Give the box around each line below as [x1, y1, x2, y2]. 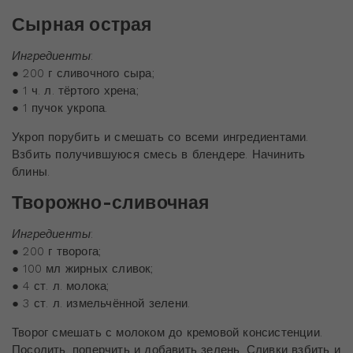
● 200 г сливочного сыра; [12, 65, 154, 80]
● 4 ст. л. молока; [12, 278, 110, 293]
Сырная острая [12, 13, 152, 35]
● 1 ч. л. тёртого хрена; [12, 83, 139, 98]
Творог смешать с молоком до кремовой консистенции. [12, 325, 322, 340]
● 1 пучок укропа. [12, 100, 108, 115]
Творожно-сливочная [12, 191, 210, 213]
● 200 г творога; [12, 243, 102, 258]
